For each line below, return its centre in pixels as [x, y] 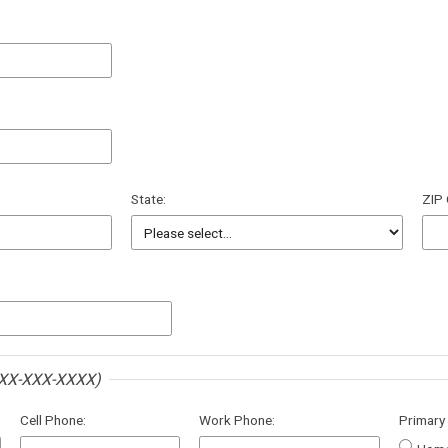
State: [148, 199]
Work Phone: [237, 419]
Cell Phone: [53, 419]
